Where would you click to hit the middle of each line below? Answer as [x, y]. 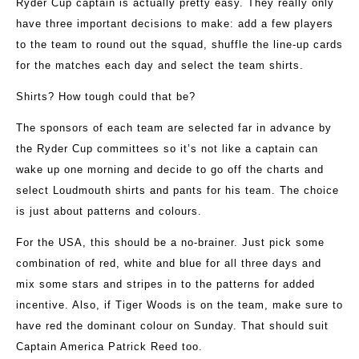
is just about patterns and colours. [109, 212]
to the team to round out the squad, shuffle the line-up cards [179, 45]
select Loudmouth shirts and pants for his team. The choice [177, 191]
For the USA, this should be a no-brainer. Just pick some [170, 243]
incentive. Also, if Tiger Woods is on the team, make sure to [179, 305]
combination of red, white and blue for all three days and [169, 264]
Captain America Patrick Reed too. [109, 347]
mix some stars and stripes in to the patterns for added [165, 284]
